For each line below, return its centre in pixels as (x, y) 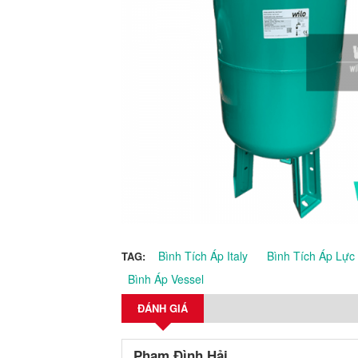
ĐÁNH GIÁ (163, 308)
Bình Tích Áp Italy (203, 256)
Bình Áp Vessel (166, 279)
